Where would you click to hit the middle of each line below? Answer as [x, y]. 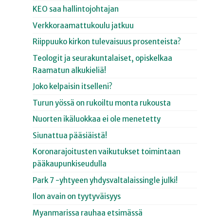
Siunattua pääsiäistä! [70, 135]
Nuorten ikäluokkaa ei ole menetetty [97, 119]
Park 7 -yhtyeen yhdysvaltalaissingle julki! [105, 180]
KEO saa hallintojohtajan [77, 9]
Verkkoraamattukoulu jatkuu [83, 25]
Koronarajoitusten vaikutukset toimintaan [107, 152]
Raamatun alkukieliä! [70, 70]
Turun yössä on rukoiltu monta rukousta [102, 103]
